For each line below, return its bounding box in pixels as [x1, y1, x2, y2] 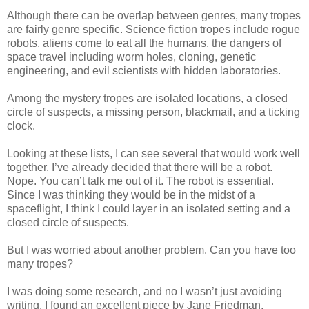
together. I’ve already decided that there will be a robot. [7, 161, 272, 174]
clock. [7, 120, 38, 132]
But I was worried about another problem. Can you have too [7, 244, 296, 257]
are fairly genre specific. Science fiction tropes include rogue [7, 23, 300, 36]
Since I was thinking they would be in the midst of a [7, 189, 255, 201]
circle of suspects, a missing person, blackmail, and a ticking [7, 106, 300, 119]
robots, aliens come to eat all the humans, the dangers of [7, 37, 281, 50]
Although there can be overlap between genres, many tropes [7, 10, 301, 22]
